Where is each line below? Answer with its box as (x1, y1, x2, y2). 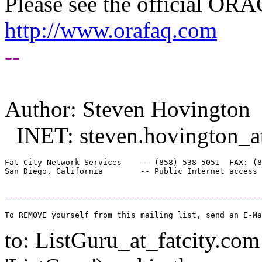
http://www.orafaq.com (5, 17, 217, 43)
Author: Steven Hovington (5, 96, 250, 122)
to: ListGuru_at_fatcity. (5, 227, 220, 253)
